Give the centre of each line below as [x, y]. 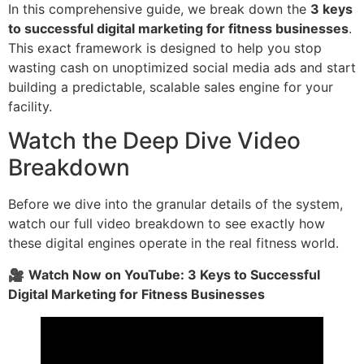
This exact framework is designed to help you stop [165, 48]
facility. [30, 106]
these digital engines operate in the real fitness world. [173, 243]
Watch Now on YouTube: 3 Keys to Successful [174, 274]
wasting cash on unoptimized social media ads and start [182, 67]
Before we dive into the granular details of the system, [175, 204]
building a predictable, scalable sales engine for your [171, 87]
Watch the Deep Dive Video [154, 141]
